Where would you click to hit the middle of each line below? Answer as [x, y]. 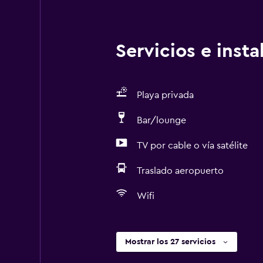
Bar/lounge [161, 120]
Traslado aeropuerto [180, 171]
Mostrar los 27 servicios [170, 242]
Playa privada [165, 95]
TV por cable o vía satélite [192, 146]
